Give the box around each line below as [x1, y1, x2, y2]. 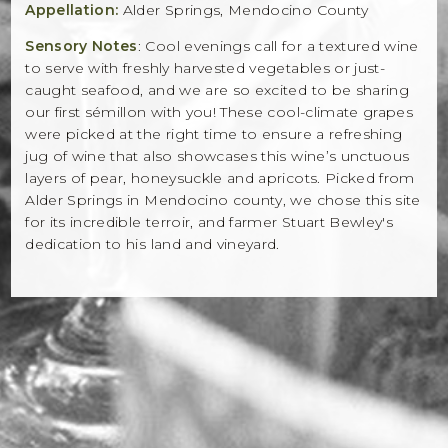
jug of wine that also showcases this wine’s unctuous [25, 147, 410, 166]
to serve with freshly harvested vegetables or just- [25, 59, 386, 78]
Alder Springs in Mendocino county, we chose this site [25, 191, 421, 210]
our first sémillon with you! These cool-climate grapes [25, 103, 414, 122]
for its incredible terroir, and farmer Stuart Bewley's [25, 213, 394, 232]
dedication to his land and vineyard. [25, 235, 280, 254]
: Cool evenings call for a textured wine [137, 37, 419, 56]
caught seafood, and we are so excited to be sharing [25, 81, 410, 100]
